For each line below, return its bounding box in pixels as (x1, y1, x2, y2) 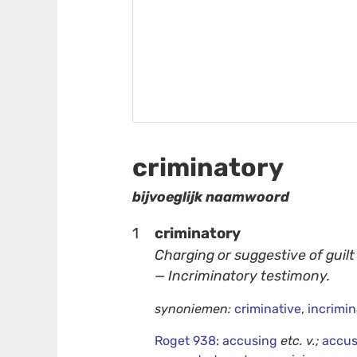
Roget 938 (155, 333, 217, 349)
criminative (234, 301, 302, 317)
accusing (222, 333, 281, 349)
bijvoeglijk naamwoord (132, 189, 290, 205)
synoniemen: (155, 301, 232, 317)
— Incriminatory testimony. (155, 267, 331, 284)
